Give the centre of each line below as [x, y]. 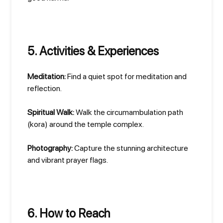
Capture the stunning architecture [130, 148]
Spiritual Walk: [51, 112]
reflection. [45, 88]
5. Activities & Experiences [93, 51]
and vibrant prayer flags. [68, 160]
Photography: [50, 148]
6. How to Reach [69, 213]
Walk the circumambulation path [129, 112]
